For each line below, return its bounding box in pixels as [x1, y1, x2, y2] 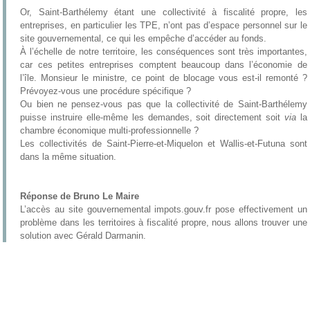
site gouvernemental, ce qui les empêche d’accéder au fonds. [20, 33, 267, 44]
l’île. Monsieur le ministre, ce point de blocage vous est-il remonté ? [20, 73, 307, 83]
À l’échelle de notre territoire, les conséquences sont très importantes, [20, 46, 307, 57]
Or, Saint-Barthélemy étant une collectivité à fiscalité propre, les [20, 7, 307, 17]
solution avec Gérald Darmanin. [20, 230, 147, 241]
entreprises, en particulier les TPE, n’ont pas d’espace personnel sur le [20, 20, 307, 30]
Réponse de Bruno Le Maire [20, 191, 140, 201]
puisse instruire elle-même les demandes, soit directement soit [20, 112, 284, 122]
